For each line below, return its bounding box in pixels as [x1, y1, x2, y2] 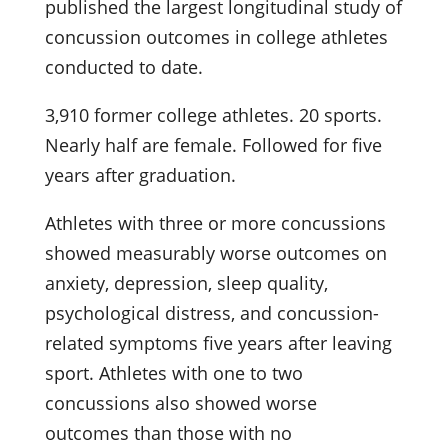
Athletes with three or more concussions [44, 210, 386, 235]
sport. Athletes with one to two [44, 360, 303, 385]
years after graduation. [44, 162, 236, 187]
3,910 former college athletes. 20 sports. [44, 102, 382, 127]
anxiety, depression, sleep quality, [44, 270, 328, 295]
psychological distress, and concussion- [44, 300, 379, 325]
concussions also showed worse [44, 390, 317, 415]
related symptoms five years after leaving [44, 330, 392, 355]
